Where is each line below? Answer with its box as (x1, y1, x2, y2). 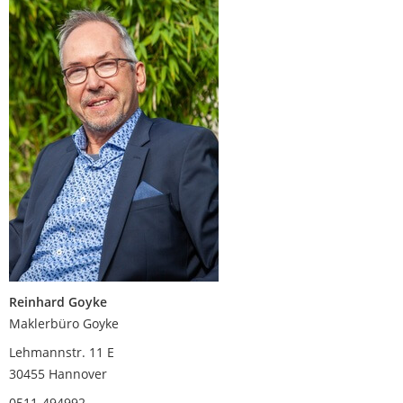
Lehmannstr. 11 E (9, 344, 114, 362)
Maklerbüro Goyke (9, 315, 119, 333)
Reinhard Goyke (9, 293, 107, 311)
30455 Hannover (9, 365, 107, 383)
